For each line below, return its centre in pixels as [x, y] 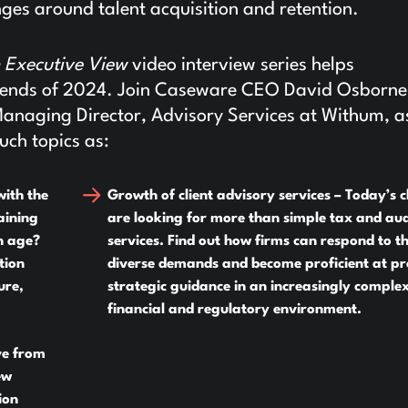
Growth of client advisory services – [225, 196]
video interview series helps [241, 66]
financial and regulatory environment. [235, 310]
